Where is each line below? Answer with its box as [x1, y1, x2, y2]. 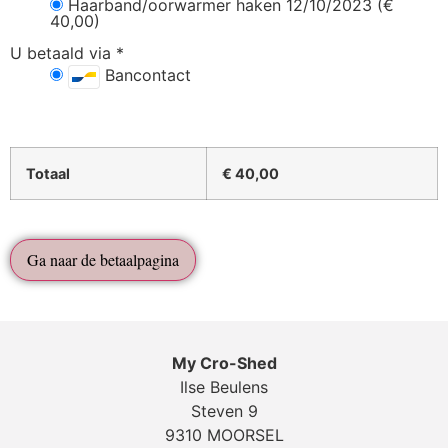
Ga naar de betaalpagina [27, 249, 179, 271]
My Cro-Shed [171, 353, 277, 374]
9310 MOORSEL [164, 425, 284, 446]
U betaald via [10, 43, 116, 64]
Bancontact [100, 65, 191, 86]
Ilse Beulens [180, 377, 268, 398]
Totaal [26, 165, 70, 183]
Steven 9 [190, 401, 258, 422]
